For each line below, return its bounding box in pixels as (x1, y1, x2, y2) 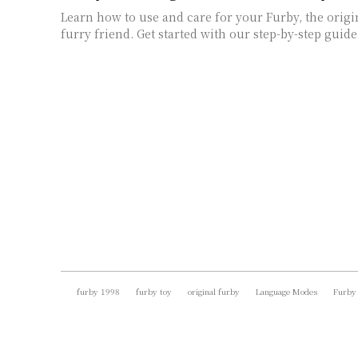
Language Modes (256, 284, 317, 297)
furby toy (136, 284, 172, 297)
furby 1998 (77, 284, 120, 297)
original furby (188, 284, 240, 297)
